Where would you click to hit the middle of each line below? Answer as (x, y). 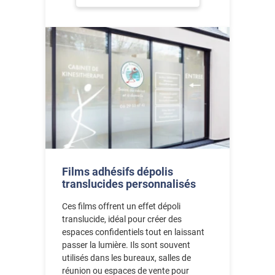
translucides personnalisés (129, 184)
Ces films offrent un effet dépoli (122, 206)
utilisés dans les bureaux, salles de (127, 258)
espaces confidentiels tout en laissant (134, 232)
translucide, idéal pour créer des (122, 219)
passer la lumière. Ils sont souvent (126, 245)
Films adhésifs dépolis (118, 171)
